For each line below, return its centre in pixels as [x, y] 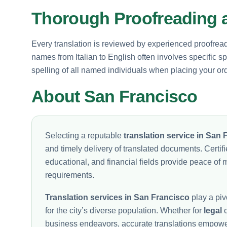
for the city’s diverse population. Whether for [124, 210]
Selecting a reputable [84, 135]
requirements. [70, 175]
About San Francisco [115, 96]
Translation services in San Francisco [117, 197]
